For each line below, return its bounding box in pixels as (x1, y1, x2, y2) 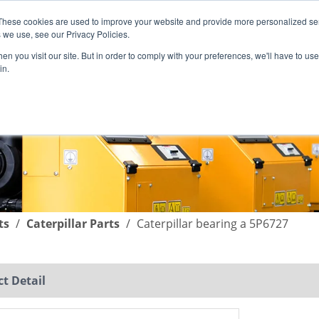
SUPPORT (76, 77, 123, 90)
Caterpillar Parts (26, 216, 120, 231)
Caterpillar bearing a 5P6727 (137, 216, 288, 231)
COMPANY (202, 77, 251, 90)
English (24, 25, 59, 39)
